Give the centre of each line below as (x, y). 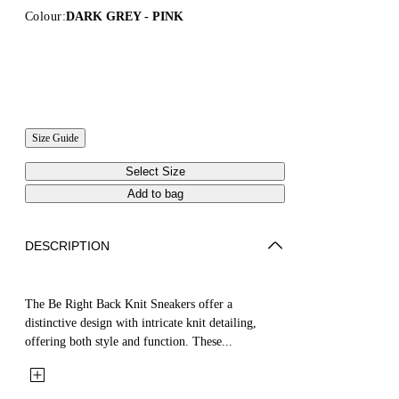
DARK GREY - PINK (124, 16)
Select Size (155, 171)
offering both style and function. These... (129, 341)
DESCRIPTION (67, 245)
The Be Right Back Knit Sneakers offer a (129, 304)
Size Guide (55, 138)
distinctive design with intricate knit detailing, (141, 322)
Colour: (45, 16)
